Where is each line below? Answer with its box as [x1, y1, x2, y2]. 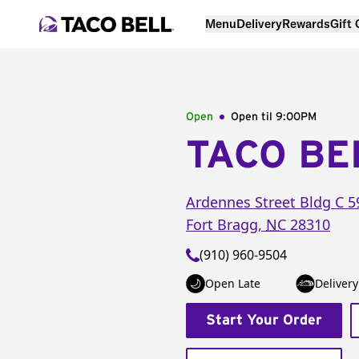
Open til [231, 111, 276, 123]
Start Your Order [206, 313, 322, 328]
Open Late [205, 276, 260, 291]
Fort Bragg [186, 215, 258, 234]
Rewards [282, 15, 330, 31]
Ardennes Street [186, 192, 296, 212]
